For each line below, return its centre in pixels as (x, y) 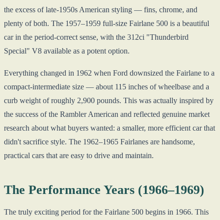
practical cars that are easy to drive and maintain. (79, 156)
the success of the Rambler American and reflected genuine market (107, 114)
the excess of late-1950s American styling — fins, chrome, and (101, 9)
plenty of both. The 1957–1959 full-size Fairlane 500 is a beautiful (107, 23)
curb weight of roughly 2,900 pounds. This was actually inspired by (109, 101)
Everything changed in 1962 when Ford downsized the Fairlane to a (109, 73)
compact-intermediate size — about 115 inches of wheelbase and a (107, 87)
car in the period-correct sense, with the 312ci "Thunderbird (96, 37)
